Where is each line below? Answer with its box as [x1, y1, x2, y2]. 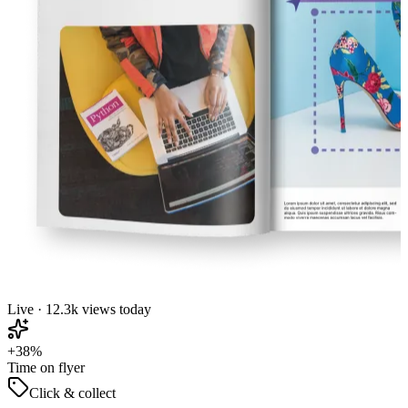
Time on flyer [7, 359, 85, 375]
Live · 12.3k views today [7, 301, 151, 317]
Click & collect [29, 384, 116, 401]
